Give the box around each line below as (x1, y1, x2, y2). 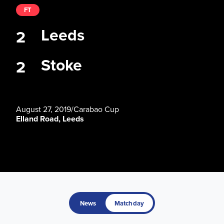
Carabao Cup (73, 103, 119, 115)
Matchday (114, 198, 144, 208)
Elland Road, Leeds (16, 113, 84, 125)
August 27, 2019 (16, 103, 71, 115)
